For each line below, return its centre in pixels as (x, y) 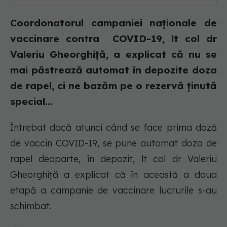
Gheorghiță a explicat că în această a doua (113, 175)
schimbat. (32, 206)
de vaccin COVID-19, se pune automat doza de (113, 143)
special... (31, 102)
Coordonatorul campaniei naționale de (113, 23)
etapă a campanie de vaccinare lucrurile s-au (113, 191)
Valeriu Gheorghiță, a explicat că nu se (113, 54)
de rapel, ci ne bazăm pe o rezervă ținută (113, 86)
